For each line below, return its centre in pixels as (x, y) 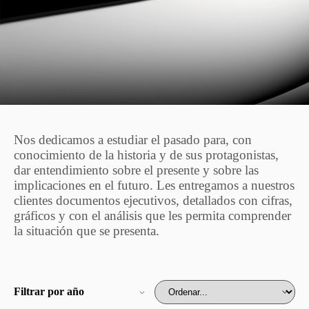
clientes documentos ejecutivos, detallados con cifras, (153, 200)
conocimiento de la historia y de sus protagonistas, (146, 155)
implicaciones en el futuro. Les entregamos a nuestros (154, 185)
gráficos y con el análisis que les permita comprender (152, 216)
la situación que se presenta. (87, 231)
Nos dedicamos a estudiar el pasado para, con (133, 140)
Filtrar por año (49, 291)
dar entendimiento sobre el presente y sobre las (136, 170)
